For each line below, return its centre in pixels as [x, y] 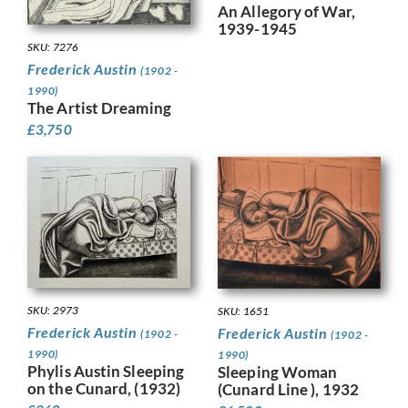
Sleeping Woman [278, 372]
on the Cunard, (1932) [104, 388]
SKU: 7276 [53, 47]
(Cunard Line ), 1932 [288, 390]
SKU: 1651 [243, 311]
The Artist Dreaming [99, 108]
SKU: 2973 [53, 310]
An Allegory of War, [286, 12]
